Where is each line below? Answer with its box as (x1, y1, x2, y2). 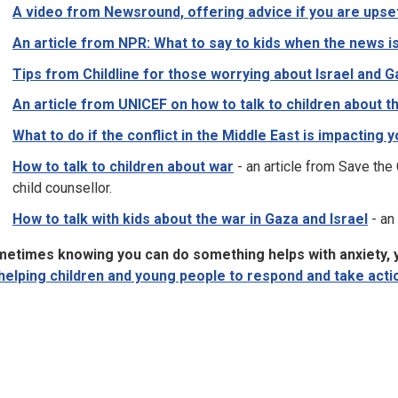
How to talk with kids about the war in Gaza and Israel (12, 210, 368, 227)
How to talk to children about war (12, 157, 234, 175)
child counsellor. (12, 179, 112, 196)
